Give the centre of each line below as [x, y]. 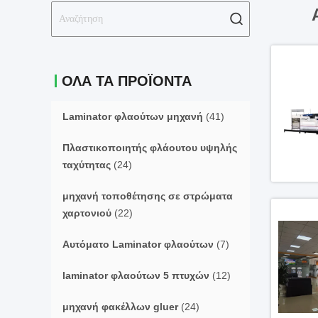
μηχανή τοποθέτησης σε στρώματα [148, 196]
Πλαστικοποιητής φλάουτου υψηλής [150, 148]
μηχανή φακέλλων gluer [120, 307]
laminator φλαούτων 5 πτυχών [136, 275]
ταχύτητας [87, 165]
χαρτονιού [87, 213]
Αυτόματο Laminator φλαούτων [138, 244]
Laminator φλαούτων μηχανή [133, 116]
